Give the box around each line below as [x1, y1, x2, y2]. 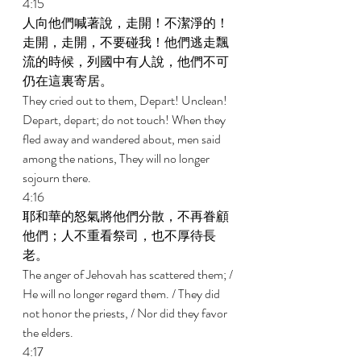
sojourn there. [23, 168, 93, 187]
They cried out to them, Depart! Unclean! [23, 91, 230, 110]
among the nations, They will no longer [23, 149, 212, 168]
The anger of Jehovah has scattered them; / [23, 265, 235, 284]
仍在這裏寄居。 [23, 72, 115, 90]
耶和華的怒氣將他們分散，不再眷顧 [23, 207, 229, 226]
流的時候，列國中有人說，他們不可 [23, 52, 229, 71]
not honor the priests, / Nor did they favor [23, 304, 230, 322]
